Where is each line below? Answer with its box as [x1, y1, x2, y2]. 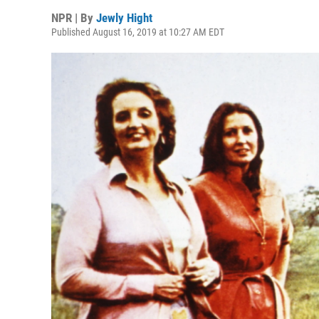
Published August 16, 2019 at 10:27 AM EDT [51, 26, 224, 38]
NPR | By [51, 11, 96, 25]
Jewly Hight [96, 11, 152, 25]
